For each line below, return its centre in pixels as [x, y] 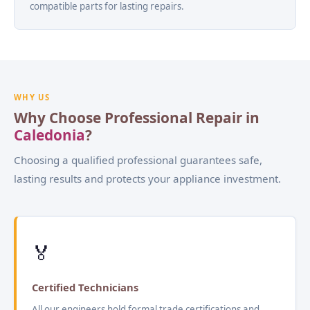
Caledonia [49, 135]
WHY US [32, 97]
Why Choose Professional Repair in [137, 117]
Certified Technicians [85, 287]
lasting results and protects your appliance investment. [147, 178]
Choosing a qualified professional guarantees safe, [138, 159]
